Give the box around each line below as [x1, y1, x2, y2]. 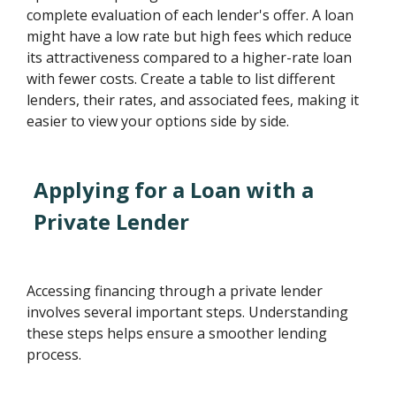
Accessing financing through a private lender [27, 281, 324, 301]
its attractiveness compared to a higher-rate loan [27, 48, 353, 68]
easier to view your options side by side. [27, 111, 290, 132]
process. [27, 345, 82, 365]
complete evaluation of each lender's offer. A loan [27, 5, 354, 26]
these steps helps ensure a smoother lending [27, 324, 328, 344]
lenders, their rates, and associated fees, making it [27, 90, 360, 110]
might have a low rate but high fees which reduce [27, 27, 353, 47]
